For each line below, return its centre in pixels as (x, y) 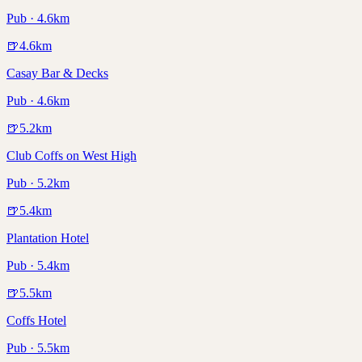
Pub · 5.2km (38, 183)
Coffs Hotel (36, 321)
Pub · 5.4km (38, 266)
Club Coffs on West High (72, 156)
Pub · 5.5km (38, 348)
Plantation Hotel (48, 238)
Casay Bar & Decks (57, 74)
